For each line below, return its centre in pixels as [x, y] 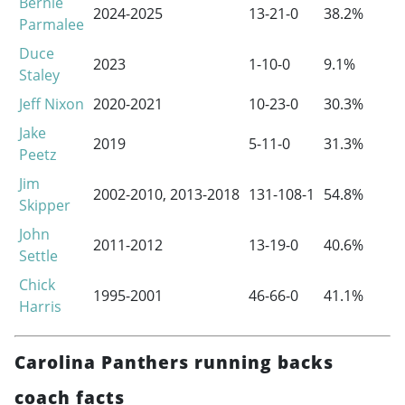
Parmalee [51, 25]
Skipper [44, 206]
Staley [39, 75]
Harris [40, 307]
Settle [38, 256]
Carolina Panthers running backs [174, 363]
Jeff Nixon [51, 104]
